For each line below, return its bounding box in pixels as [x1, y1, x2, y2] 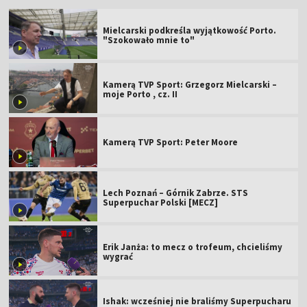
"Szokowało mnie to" [103, 34, 195, 46]
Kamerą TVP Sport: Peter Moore [103, 136, 238, 148]
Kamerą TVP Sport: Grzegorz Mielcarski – [103, 78, 278, 90]
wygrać [103, 250, 134, 262]
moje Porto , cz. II [103, 88, 178, 100]
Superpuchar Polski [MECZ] [103, 196, 219, 208]
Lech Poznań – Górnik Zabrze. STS [103, 186, 249, 199]
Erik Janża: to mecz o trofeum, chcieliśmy [103, 241, 283, 253]
